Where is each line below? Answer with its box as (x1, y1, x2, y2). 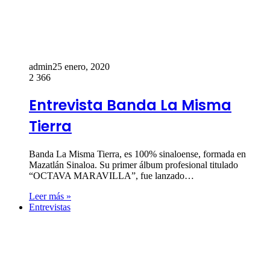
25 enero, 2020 (52, 61, 110, 72)
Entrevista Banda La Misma (29, 95, 231, 116)
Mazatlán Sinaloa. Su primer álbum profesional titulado (29, 160, 238, 171)
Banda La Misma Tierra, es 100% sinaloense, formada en (29, 149, 246, 160)
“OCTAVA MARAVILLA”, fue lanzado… (29, 171, 194, 181)
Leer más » (29, 191, 71, 202)
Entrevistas (29, 202, 71, 213)
